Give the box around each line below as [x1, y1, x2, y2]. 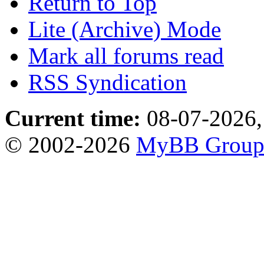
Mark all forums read [28, 42, 224, 68]
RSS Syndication [28, 69, 187, 95]
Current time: [5, 105, 141, 131]
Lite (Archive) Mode [28, 16, 221, 42]
